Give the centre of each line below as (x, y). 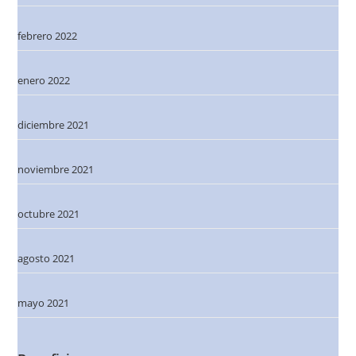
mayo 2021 (44, 302)
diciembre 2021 (54, 124)
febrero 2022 (48, 35)
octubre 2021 (49, 213)
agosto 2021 (46, 258)
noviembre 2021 (56, 169)
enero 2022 (44, 80)
